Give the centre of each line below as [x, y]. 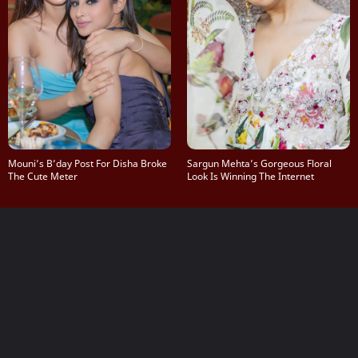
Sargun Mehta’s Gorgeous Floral [259, 164]
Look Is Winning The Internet [251, 177]
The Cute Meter [43, 177]
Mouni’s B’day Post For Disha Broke [88, 164]
